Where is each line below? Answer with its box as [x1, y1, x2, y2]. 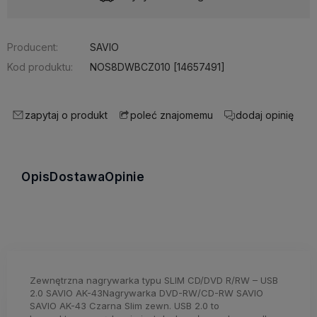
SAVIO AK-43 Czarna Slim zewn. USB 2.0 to [30, 299, 219, 311]
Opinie [105, 169, 145, 184]
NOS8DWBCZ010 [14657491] [90, 60, 225, 73]
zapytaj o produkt [25, 108, 108, 121]
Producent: [7, 40, 58, 53]
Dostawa [50, 169, 105, 184]
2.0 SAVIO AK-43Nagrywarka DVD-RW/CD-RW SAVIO [30, 287, 263, 299]
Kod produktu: [7, 60, 73, 73]
